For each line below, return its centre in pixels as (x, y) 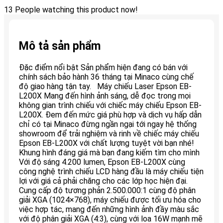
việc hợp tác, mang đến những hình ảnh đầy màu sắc (109, 209)
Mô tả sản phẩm (60, 46)
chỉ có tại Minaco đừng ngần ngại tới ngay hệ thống (108, 124)
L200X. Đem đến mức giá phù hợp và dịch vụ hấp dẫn (110, 114)
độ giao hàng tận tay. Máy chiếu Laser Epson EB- (105, 86)
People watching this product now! (76, 10)
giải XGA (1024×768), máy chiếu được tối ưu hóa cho (110, 200)
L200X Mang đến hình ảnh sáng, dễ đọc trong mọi (105, 96)
